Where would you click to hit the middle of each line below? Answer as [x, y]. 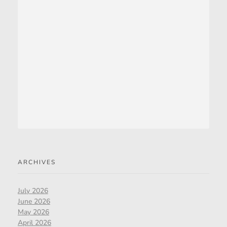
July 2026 [33, 191]
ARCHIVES [37, 162]
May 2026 [33, 212]
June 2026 [34, 201]
